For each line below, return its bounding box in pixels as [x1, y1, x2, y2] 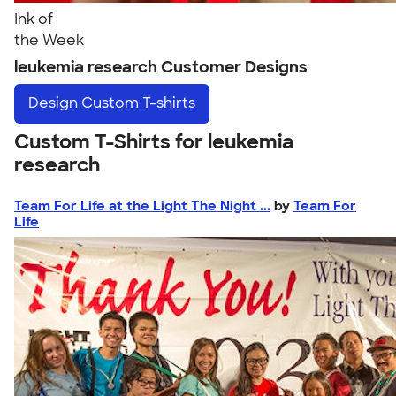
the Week [14, 31, 84, 49]
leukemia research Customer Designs [14, 57, 308, 78]
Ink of [14, 10, 53, 28]
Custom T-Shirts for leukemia [14, 128, 293, 155]
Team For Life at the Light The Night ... [14, 196, 270, 215]
